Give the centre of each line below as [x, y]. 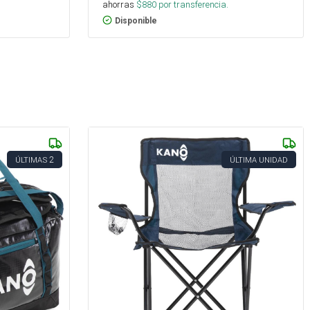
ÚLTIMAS [31, 159]
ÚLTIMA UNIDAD [259, 159]
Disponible [136, 20]
